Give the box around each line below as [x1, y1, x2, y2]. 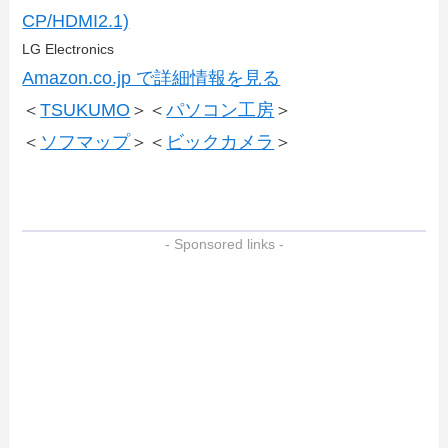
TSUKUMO [40, 99, 131, 120]
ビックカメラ [166, 131, 275, 152]
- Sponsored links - [164, 235, 284, 252]
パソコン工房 [166, 99, 275, 120]
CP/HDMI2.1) [22, 10, 130, 31]
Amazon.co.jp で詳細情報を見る [22, 67, 281, 88]
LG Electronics [22, 40, 115, 57]
